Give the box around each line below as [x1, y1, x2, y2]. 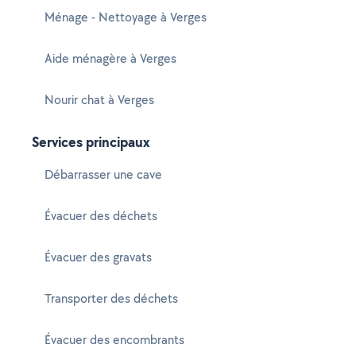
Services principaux [32, 132, 150, 152]
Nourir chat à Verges [44, 91, 154, 108]
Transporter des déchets [44, 290, 178, 307]
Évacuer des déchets [44, 207, 157, 224]
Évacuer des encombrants [44, 331, 184, 348]
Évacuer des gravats [44, 249, 152, 265]
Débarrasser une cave [44, 166, 162, 183]
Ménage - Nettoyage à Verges [44, 9, 207, 25]
